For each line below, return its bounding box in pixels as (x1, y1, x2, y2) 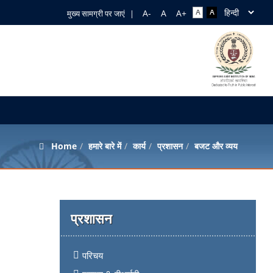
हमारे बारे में (88, 140, 121, 152)
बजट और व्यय (194, 140, 238, 152)
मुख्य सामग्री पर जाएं (66, 8, 125, 19)
